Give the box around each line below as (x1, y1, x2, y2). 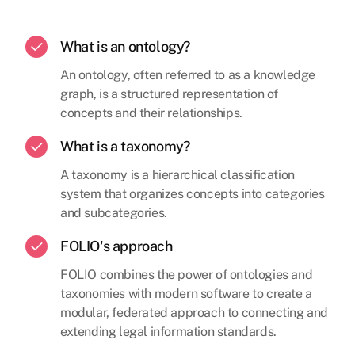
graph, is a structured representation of (60, 86, 279, 101)
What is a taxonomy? (60, 138, 190, 155)
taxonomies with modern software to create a (60, 286, 312, 301)
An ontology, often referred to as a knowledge (60, 67, 316, 82)
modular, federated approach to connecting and (60, 305, 329, 320)
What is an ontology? (60, 38, 190, 55)
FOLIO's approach (60, 238, 173, 254)
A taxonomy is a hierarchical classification (60, 167, 295, 182)
